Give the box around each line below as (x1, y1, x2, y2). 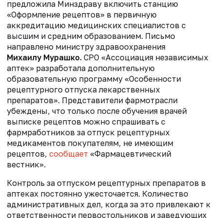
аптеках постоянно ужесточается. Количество (7, 189, 188, 199)
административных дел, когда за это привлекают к (7, 200, 211, 210)
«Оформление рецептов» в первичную (7, 10, 157, 20)
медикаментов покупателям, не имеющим (7, 138, 173, 148)
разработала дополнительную (34, 63, 155, 73)
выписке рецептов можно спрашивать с (7, 117, 165, 127)
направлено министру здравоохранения (7, 42, 165, 52)
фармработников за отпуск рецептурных (7, 127, 170, 138)
